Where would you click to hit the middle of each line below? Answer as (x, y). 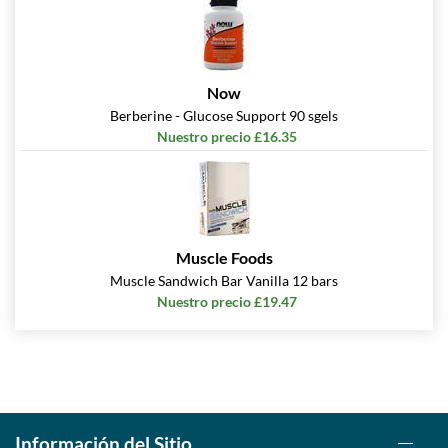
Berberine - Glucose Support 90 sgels (224, 116)
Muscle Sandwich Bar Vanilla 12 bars (224, 281)
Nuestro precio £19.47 (226, 302)
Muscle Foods (224, 258)
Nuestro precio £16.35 (226, 137)
